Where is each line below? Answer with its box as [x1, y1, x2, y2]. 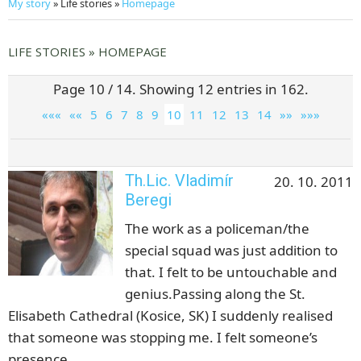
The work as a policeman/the [125, 219, 309, 239]
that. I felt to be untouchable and [125, 263, 337, 282]
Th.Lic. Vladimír [125, 171, 234, 191]
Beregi [125, 190, 172, 210]
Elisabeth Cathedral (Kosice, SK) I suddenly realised [8, 306, 333, 326]
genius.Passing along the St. [125, 284, 305, 304]
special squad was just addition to [125, 241, 338, 260]
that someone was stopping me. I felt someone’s [8, 328, 317, 347]
